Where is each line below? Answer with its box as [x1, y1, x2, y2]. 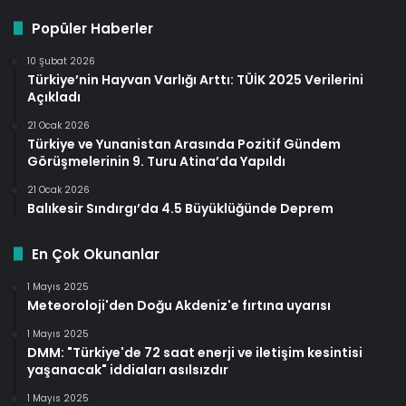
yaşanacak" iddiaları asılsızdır [27, 360, 228, 379]
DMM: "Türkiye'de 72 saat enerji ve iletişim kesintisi [27, 343, 362, 362]
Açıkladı [27, 87, 81, 106]
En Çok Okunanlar [32, 244, 159, 264]
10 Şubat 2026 [27, 53, 95, 68]
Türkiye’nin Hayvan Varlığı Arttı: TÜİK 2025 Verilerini [27, 70, 363, 89]
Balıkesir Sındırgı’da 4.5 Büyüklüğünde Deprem [27, 198, 333, 217]
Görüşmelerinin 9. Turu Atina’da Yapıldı [27, 151, 285, 170]
